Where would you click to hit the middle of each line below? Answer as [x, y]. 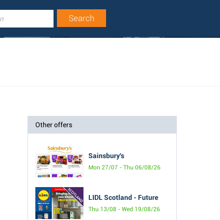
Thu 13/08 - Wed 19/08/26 [124, 209]
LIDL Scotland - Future [123, 197]
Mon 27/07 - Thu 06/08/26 [124, 167]
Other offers [54, 124]
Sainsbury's [106, 155]
